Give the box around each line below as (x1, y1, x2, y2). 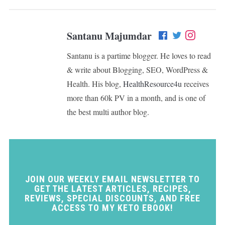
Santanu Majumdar (66, 29, 152, 44)
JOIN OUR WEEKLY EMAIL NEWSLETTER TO (25, 174, 200, 185)
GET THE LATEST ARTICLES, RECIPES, (34, 183, 191, 194)
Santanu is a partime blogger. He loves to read (66, 50, 211, 61)
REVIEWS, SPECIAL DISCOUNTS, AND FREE (25, 193, 200, 204)
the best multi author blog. (66, 106, 149, 118)
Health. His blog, (66, 78, 123, 89)
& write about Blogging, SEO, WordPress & (66, 64, 208, 75)
